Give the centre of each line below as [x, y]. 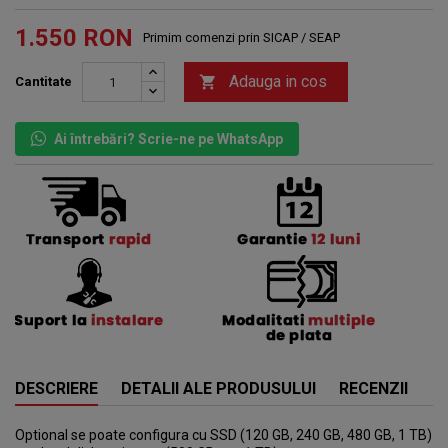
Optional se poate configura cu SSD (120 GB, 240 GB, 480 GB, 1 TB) [223, 435]
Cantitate [43, 81]
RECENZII [373, 388]
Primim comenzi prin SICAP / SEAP [241, 37]
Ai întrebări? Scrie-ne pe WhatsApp [168, 139]
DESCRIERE [56, 388]
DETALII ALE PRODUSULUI [218, 388]
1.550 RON [74, 38]
